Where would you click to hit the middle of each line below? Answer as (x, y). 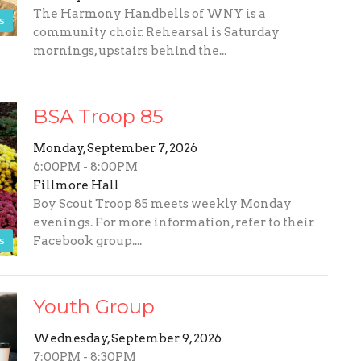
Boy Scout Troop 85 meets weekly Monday (162, 204)
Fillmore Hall (76, 186)
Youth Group (93, 307)
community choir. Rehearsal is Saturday (156, 33)
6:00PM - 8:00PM (85, 167)
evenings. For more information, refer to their (173, 223)
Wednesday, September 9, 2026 (127, 339)
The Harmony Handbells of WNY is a (149, 14)
